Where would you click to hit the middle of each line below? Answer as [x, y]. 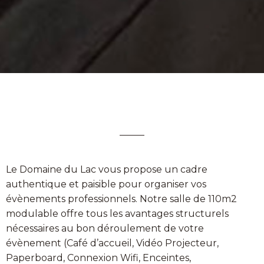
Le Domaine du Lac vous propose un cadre [107, 170]
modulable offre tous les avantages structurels [117, 214]
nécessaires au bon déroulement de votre [105, 229]
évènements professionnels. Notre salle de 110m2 [121, 199]
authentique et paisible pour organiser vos [106, 184]
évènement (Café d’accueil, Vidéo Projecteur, [112, 243]
